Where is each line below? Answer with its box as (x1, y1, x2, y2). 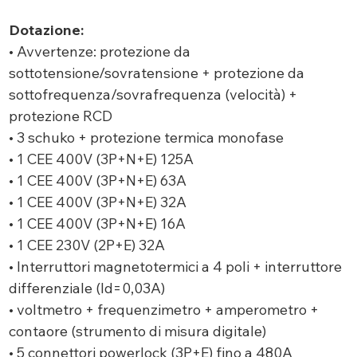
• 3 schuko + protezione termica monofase (8, 128, 284, 147)
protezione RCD (8, 107, 112, 126)
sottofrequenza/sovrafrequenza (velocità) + (8, 85, 297, 104)
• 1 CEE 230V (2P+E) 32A (8, 236, 165, 255)
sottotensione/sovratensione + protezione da (8, 64, 304, 83)
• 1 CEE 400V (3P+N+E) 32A (8, 193, 186, 212)
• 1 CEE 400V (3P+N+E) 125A (8, 150, 194, 169)
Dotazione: (8, 21, 84, 40)
